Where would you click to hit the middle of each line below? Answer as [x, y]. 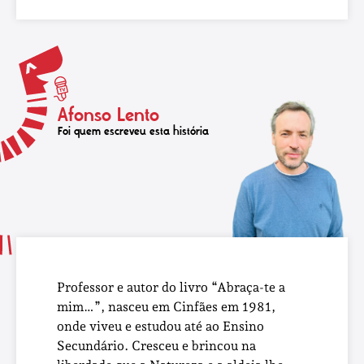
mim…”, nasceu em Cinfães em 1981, [166, 306]
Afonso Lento [108, 115]
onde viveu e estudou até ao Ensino [160, 326]
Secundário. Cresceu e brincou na [156, 345]
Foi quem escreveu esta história [133, 131]
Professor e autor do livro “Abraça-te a [171, 287]
